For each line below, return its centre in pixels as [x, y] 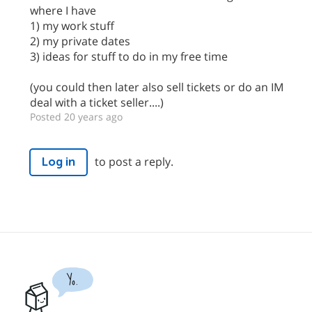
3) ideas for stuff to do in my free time [129, 56]
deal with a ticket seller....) [97, 102]
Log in [58, 162]
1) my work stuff [72, 26]
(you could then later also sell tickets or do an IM [157, 87]
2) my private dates [80, 41]
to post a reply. [134, 161]
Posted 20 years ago [76, 117]
